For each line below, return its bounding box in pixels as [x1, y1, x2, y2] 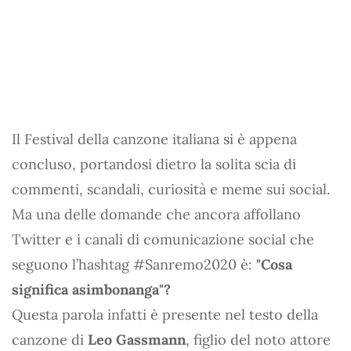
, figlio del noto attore [186, 330, 331, 349]
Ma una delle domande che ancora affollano [12, 204, 301, 223]
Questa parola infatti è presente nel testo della [12, 305, 318, 324]
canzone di [12, 330, 88, 349]
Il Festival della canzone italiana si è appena [12, 129, 297, 148]
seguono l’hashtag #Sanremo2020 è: [12, 255, 252, 273]
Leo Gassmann [88, 330, 186, 349]
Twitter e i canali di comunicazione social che [12, 230, 314, 248]
